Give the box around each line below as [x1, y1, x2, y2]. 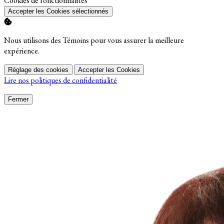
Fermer [8, 95, 28, 103]
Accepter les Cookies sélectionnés [8, 7, 108, 15]
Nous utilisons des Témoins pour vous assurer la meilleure [4, 35, 184, 46]
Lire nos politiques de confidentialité [4, 75, 117, 86]
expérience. [4, 45, 39, 56]
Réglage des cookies [8, 66, 68, 74]
